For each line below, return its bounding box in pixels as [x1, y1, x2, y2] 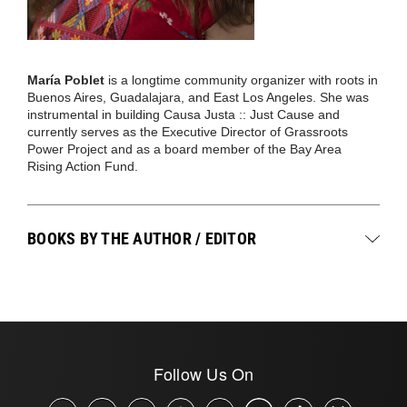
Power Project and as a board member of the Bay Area [27, 142, 342, 156]
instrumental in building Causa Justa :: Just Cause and [27, 107, 340, 122]
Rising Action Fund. [27, 159, 138, 174]
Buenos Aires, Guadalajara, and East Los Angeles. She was [27, 90, 369, 104]
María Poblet [27, 73, 104, 87]
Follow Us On [153, 362, 254, 385]
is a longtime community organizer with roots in [104, 73, 378, 87]
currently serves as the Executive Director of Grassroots [27, 124, 348, 139]
